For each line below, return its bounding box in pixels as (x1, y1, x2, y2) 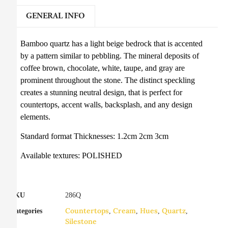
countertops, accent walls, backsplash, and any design (20, 100, 192, 109)
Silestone (65, 216, 97, 226)
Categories (10, 207, 42, 215)
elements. (20, 112, 50, 121)
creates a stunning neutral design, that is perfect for (20, 88, 182, 97)
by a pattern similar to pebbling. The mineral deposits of (20, 51, 199, 60)
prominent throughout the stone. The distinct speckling (20, 75, 195, 84)
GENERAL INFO (26, 10, 85, 21)
